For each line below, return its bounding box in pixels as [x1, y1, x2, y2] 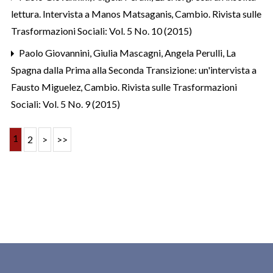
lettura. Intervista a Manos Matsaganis [11, 7, 174, 19]
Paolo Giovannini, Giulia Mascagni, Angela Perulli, [17, 46, 226, 58]
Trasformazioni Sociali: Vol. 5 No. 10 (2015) [11, 24, 192, 37]
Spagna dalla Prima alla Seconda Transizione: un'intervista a [11, 63, 257, 76]
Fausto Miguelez [11, 80, 83, 93]
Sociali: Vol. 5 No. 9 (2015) [11, 97, 120, 110]
